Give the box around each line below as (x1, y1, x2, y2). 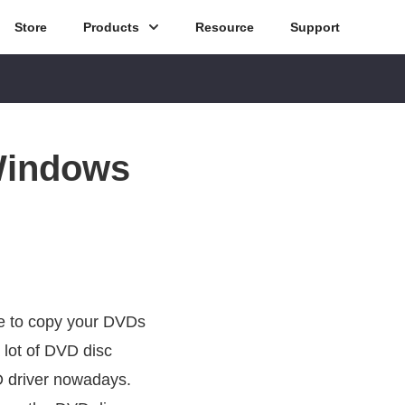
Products (83, 20, 139, 34)
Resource (195, 20, 254, 34)
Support (290, 20, 340, 34)
